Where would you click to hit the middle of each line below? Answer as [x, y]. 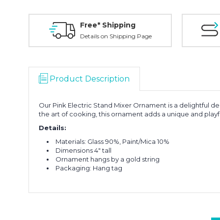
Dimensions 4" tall [84, 150]
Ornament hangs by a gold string [108, 159]
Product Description [90, 79]
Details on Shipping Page [116, 36]
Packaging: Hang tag [89, 168]
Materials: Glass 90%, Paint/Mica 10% [113, 141]
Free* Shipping [108, 25]
